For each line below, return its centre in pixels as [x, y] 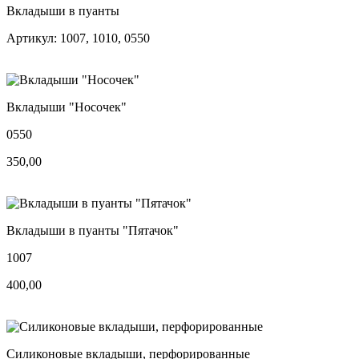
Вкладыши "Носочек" [67, 107]
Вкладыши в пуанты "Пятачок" [93, 230]
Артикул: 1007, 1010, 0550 [78, 38]
